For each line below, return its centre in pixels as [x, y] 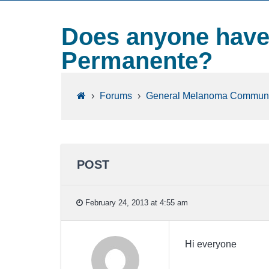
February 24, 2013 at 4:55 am [135, 202]
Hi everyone [210, 244]
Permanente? [137, 60]
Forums [116, 96]
